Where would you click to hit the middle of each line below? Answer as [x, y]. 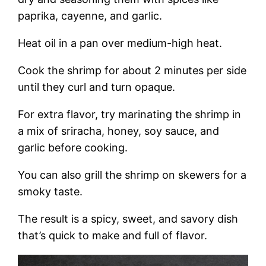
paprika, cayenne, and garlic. [90, 15]
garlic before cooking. [73, 147]
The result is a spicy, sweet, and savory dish [128, 218]
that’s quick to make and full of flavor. [113, 235]
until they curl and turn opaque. [97, 87]
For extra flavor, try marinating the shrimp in [130, 114]
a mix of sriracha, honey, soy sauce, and [119, 131]
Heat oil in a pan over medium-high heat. [120, 43]
